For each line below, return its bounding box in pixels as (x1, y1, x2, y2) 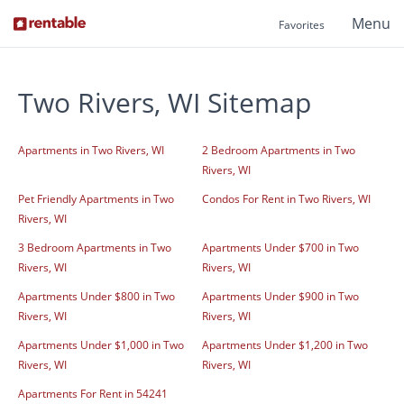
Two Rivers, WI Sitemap (18, 84, 311, 122)
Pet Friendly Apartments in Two (18, 191, 174, 207)
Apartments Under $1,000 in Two (18, 337, 184, 353)
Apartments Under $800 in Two (18, 289, 175, 305)
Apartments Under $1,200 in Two (202, 337, 368, 353)
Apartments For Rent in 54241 (18, 386, 168, 402)
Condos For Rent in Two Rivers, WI (202, 191, 371, 207)
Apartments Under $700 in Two (202, 240, 359, 256)
